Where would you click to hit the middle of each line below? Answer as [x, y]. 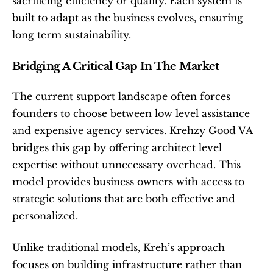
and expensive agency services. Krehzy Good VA [132, 130]
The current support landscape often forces [121, 96]
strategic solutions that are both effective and [124, 198]
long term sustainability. [72, 34]
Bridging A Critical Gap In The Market [116, 66]
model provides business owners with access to [128, 181]
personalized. [45, 215]
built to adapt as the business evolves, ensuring [128, 17]
